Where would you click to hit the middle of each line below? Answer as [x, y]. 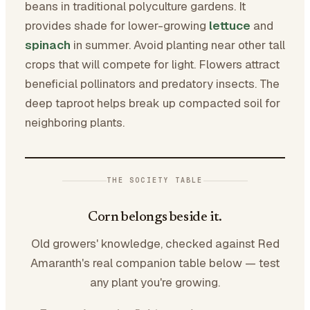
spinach [48, 45]
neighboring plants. [75, 122]
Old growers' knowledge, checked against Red [155, 244]
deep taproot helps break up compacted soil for [153, 103]
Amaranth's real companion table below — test [155, 263]
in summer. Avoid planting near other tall [178, 45]
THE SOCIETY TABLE [155, 180]
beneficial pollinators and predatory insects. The [152, 84]
